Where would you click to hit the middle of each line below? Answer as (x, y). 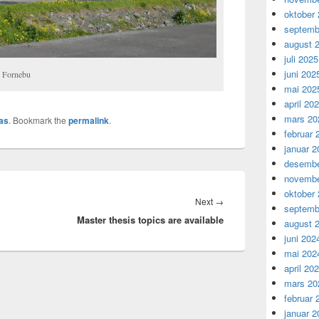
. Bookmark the (38, 120)
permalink (89, 120)
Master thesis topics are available (150, 219)
